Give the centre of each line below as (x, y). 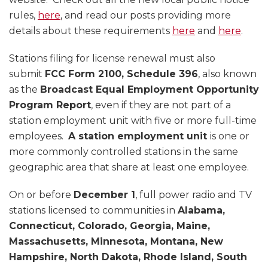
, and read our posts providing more (146, 16)
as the (25, 90)
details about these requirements (91, 31)
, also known (227, 74)
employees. (39, 136)
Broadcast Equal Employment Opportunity (150, 90)
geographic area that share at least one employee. (129, 167)
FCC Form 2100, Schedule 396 (121, 74)
